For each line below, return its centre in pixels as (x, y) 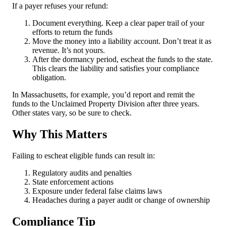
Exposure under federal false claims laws (97, 191)
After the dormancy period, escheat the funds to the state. (123, 59)
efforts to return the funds (72, 32)
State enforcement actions (73, 182)
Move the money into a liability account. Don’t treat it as (122, 41)
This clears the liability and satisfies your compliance (116, 68)
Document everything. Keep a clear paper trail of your (118, 23)
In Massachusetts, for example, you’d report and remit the (103, 95)
